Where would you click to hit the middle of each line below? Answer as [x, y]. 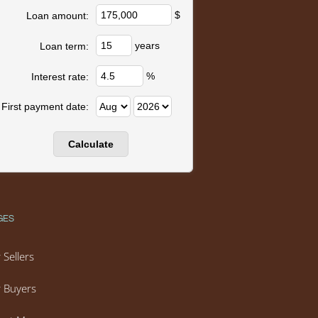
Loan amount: [57, 16]
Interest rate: [60, 77]
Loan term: [64, 46]
